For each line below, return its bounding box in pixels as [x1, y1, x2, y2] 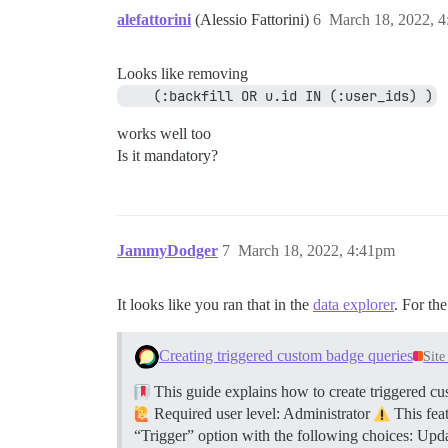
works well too [117, 125, 211, 143]
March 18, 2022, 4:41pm [238, 242, 395, 260]
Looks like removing [117, 65, 248, 83]
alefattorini [117, 11, 191, 29]
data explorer [313, 296, 394, 314]
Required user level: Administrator [150, 405, 374, 423]
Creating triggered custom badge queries [158, 347, 413, 365]
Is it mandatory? [117, 147, 218, 165]
